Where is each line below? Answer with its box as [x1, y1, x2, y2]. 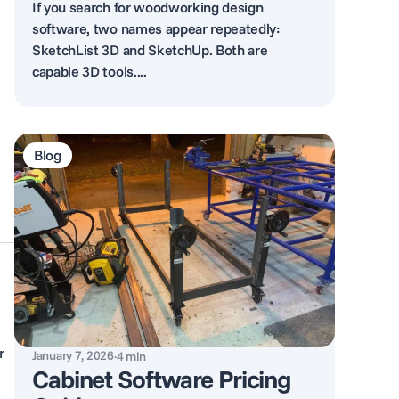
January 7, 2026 [32, 347, 114, 363]
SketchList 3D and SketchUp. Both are [32, 41, 268, 59]
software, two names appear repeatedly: [32, 20, 281, 37]
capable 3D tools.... [32, 62, 147, 80]
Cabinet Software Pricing [32, 363, 291, 395]
